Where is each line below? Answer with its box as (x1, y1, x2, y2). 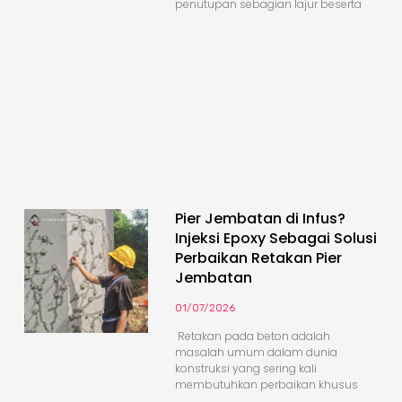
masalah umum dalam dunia (175, 345, 337, 361)
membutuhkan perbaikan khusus (175, 377, 358, 393)
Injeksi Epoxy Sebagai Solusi (175, 228, 377, 249)
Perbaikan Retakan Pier (175, 248, 342, 269)
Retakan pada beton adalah (175, 328, 330, 345)
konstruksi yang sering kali (175, 361, 317, 377)
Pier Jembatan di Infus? (175, 208, 345, 230)
